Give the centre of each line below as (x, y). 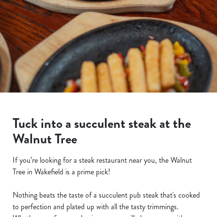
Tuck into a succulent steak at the (102, 124)
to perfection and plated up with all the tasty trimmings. (96, 207)
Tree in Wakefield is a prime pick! (62, 172)
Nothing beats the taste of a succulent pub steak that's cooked (106, 195)
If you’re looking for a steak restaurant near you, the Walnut (102, 160)
